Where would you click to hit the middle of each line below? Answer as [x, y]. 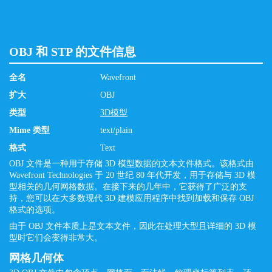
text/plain [116, 130]
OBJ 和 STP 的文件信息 [73, 52]
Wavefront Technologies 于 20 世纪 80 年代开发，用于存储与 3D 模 [132, 175]
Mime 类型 [29, 130]
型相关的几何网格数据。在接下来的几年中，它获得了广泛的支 [128, 187]
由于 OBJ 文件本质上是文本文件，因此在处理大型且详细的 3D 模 [133, 226]
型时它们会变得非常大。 [56, 238]
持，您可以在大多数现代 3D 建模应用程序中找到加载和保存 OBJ [131, 198]
